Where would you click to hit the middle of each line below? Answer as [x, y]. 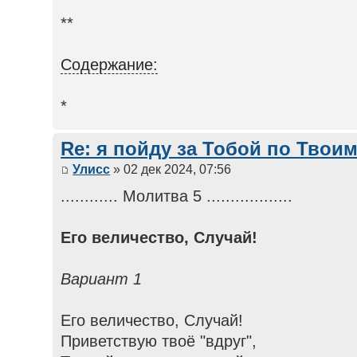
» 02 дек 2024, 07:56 [171, 170]
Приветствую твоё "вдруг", [159, 341]
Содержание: [110, 64]
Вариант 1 [102, 279]
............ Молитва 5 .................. [177, 196]
